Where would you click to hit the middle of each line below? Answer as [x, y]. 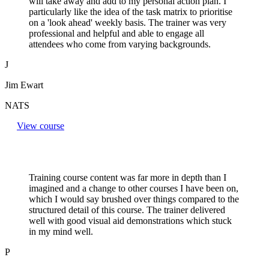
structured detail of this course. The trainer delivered [127, 210]
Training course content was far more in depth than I [128, 177]
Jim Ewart [24, 85]
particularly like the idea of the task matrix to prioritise [131, 11]
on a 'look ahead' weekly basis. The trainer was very [128, 22]
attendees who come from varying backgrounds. [120, 44]
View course [41, 125]
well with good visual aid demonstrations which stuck [130, 220]
